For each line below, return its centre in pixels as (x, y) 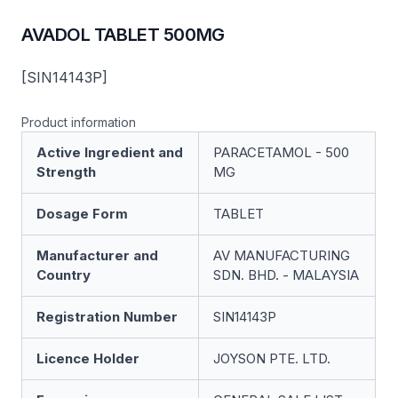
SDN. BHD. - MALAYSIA (286, 275)
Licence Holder (88, 358)
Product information (79, 122)
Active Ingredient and (110, 152)
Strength (66, 172)
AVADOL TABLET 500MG (123, 35)
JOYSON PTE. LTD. (272, 358)
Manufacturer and (97, 255)
